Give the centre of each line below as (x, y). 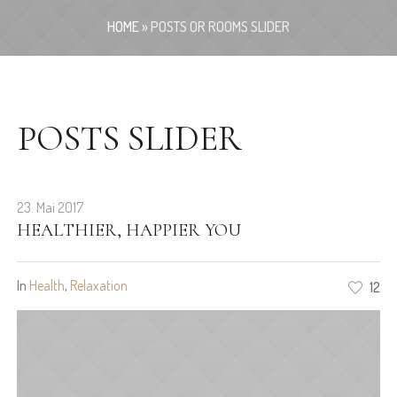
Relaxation (98, 286)
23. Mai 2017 (50, 208)
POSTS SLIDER (129, 139)
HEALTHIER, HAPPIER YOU (128, 231)
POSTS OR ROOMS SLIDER (220, 27)
